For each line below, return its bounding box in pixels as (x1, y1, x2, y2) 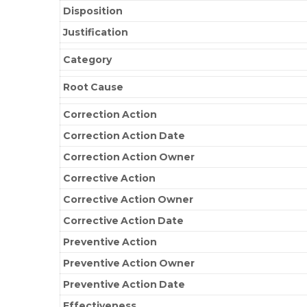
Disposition (63, 4, 123, 17)
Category (63, 53, 112, 66)
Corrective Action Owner (63, 193, 194, 206)
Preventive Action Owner (63, 256, 195, 269)
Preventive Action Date (63, 278, 186, 291)
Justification (63, 25, 129, 38)
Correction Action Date (63, 129, 186, 142)
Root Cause (63, 80, 124, 93)
